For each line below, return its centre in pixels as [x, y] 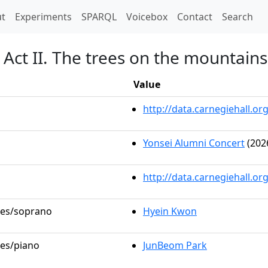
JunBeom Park [175, 245]
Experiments [43, 17]
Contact [195, 17]
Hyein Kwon [170, 211]
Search [237, 17]
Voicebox [147, 17]
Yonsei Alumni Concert [194, 143]
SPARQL [99, 17]
